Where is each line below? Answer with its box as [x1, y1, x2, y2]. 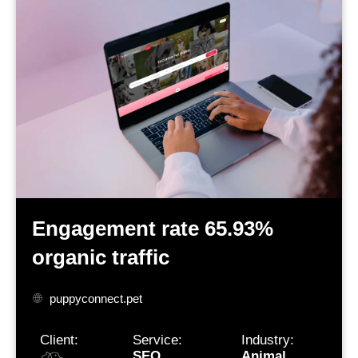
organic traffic [31, 245, 169, 269]
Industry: [241, 332, 294, 348]
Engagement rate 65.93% [31, 216, 273, 241]
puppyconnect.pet [50, 291, 143, 305]
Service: [132, 332, 182, 348]
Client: [39, 332, 78, 348]
